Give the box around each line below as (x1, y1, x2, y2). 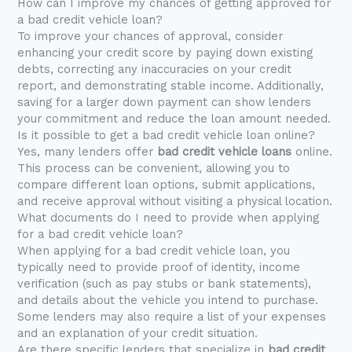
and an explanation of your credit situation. (17, 326, 258, 341)
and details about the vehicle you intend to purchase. (17, 293, 319, 308)
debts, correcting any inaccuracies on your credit (17, 62, 292, 77)
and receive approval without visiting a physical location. (17, 194, 333, 209)
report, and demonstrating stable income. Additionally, (17, 79, 324, 93)
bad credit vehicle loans (157, 145, 292, 159)
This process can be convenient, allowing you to (17, 161, 291, 176)
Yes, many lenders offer (17, 145, 158, 159)
